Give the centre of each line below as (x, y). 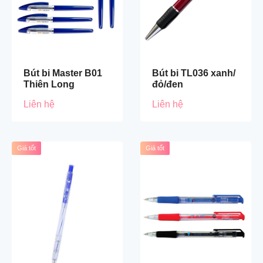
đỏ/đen (168, 84)
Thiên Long (49, 84)
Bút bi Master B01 (63, 73)
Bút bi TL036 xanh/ (194, 73)
